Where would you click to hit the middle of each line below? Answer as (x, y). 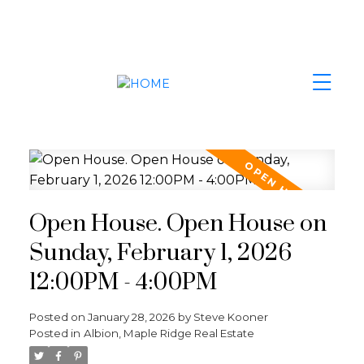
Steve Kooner (230, 316)
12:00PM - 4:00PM (123, 282)
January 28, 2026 (131, 316)
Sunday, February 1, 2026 (160, 253)
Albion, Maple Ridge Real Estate (169, 333)
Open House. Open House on (178, 224)
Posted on (58, 316)
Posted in (54, 333)
